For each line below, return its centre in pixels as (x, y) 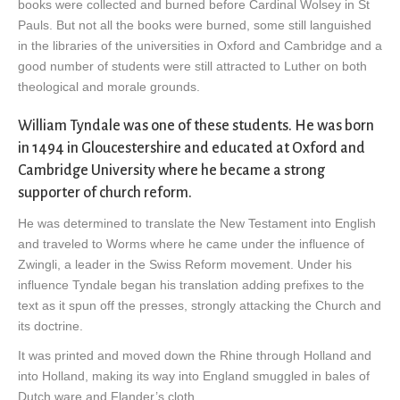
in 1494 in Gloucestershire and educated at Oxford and (192, 148)
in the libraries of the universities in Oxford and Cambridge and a (200, 45)
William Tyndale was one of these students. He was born (196, 125)
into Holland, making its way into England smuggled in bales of (194, 375)
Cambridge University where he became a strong (171, 170)
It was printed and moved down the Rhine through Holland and (195, 355)
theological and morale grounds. (109, 86)
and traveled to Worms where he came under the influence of (191, 243)
